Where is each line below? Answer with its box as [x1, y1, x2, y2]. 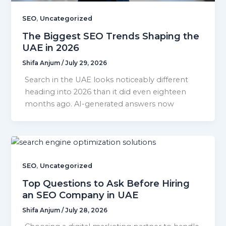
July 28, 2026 [65, 206, 108, 214]
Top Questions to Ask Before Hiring [22, 177, 190, 189]
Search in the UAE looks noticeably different [25, 75, 189, 84]
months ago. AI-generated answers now [25, 99, 175, 108]
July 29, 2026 [65, 59, 107, 67]
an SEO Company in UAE [22, 189, 139, 201]
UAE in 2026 [22, 42, 80, 54]
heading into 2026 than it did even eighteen [25, 87, 187, 96]
